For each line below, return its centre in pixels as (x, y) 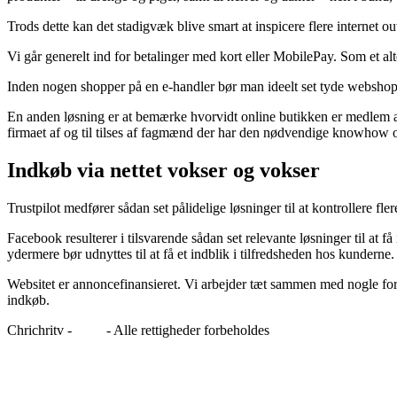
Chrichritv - (41, 330)
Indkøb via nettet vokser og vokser (163, 170)
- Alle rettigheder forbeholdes (186, 330)
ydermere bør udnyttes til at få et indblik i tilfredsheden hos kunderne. (201, 253)
